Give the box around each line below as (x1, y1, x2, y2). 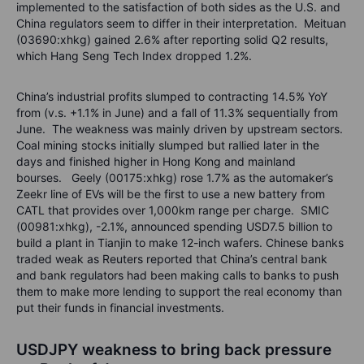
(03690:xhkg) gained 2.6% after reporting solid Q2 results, (16, 32, 328, 47)
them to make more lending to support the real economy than (16, 284, 342, 299)
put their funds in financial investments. (16, 301, 227, 315)
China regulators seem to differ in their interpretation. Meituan (16, 16, 346, 31)
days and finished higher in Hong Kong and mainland (16, 154, 296, 169)
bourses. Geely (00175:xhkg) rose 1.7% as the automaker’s (16, 171, 333, 185)
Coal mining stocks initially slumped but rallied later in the (16, 138, 319, 153)
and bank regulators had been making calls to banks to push (16, 268, 339, 283)
